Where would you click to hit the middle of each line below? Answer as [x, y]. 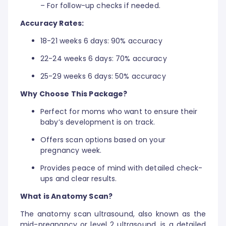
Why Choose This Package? [74, 94]
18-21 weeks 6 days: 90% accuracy [101, 41]
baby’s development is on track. [98, 122]
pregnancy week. [71, 151]
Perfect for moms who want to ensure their [119, 112]
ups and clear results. [79, 179]
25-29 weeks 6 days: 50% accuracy [103, 76]
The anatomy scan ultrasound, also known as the [113, 214]
